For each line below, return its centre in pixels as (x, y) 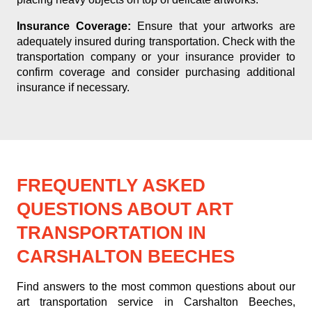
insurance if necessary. (73, 87)
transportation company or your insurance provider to (156, 57)
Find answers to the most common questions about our (156, 287)
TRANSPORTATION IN (111, 233)
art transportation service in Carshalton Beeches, (156, 302)
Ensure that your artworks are (213, 26)
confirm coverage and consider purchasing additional (156, 72)
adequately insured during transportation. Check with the (156, 41)
